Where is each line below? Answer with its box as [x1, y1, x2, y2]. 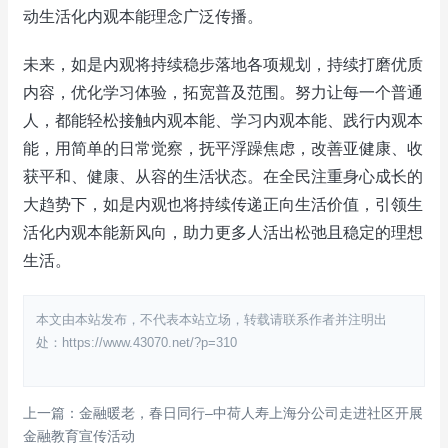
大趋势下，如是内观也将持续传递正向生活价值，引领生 [23, 196, 423, 213]
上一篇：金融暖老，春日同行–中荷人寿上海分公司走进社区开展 [23, 405, 423, 421]
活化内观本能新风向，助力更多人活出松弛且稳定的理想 [23, 224, 423, 241]
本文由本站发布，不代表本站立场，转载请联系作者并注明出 [36, 312, 387, 327]
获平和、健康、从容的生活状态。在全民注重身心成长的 [23, 168, 423, 185]
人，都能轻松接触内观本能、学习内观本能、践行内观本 [23, 112, 423, 129]
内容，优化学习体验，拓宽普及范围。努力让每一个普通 [23, 84, 423, 101]
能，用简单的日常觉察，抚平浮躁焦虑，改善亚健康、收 [23, 140, 423, 157]
